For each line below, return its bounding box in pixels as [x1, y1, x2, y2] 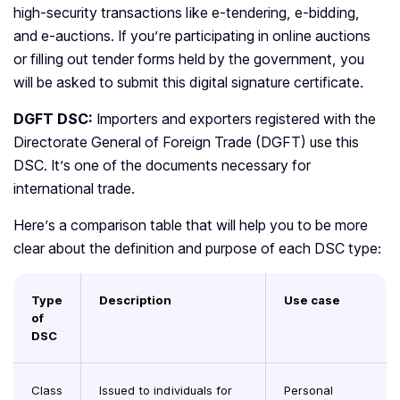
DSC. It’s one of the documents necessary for [13, 156, 311, 175]
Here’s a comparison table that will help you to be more [13, 216, 368, 235]
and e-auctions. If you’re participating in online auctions [13, 27, 371, 46]
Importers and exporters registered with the [96, 110, 376, 129]
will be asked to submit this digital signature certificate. [13, 73, 367, 92]
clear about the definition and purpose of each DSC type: [13, 239, 381, 258]
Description [99, 293, 171, 308]
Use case [284, 293, 340, 308]
